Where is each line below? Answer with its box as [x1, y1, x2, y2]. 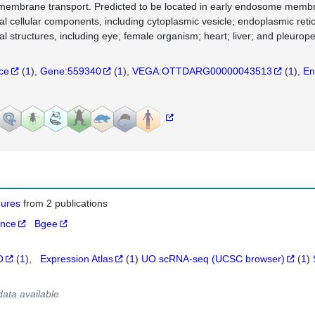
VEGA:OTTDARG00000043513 [131, 65, 272, 77]
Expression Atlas [40, 253, 114, 264]
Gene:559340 [39, 65, 101, 77]
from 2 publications [23, 198, 108, 209]
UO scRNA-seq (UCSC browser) [141, 253, 285, 264]
